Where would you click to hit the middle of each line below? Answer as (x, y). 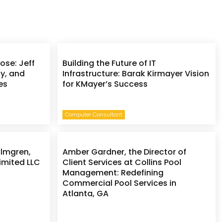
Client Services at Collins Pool (122, 162)
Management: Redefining (113, 172)
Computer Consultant (94, 114)
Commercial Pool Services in (120, 183)
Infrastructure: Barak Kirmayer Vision (136, 73)
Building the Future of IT (110, 63)
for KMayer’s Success (105, 84)
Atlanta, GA (86, 193)
